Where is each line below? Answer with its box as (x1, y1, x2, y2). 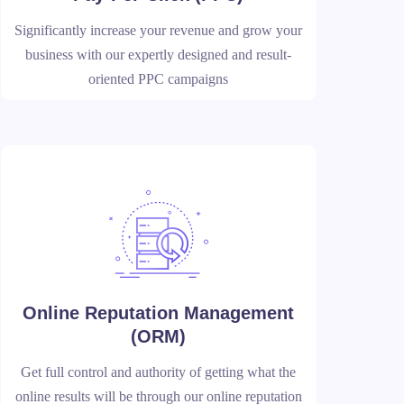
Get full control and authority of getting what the (21, 364, 297, 380)
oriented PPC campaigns (88, 71, 229, 87)
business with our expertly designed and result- (25, 47, 292, 62)
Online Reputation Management (23, 303, 295, 323)
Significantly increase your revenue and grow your (14, 23, 303, 38)
